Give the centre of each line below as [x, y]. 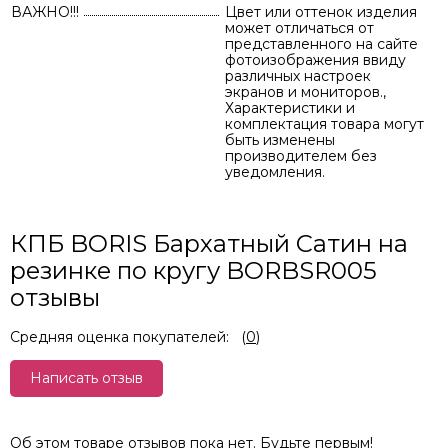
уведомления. [275, 172]
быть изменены [280, 140]
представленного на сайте [321, 44]
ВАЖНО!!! [45, 12]
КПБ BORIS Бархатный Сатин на [209, 243]
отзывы [55, 297]
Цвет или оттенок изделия [321, 12]
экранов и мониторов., [305, 92]
